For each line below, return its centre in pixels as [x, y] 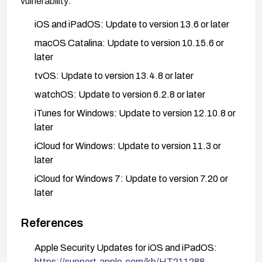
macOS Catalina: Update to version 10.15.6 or [129, 43]
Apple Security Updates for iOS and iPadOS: [126, 247]
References [52, 223]
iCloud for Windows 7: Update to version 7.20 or [131, 178]
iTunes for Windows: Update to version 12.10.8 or [135, 113]
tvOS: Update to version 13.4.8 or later [114, 75]
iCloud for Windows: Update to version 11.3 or [128, 146]
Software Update [71, 253]
